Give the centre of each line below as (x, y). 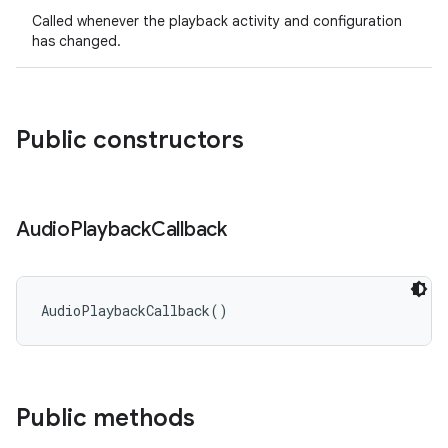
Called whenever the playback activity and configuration (217, 21)
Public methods (105, 418)
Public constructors (130, 140)
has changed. (76, 41)
